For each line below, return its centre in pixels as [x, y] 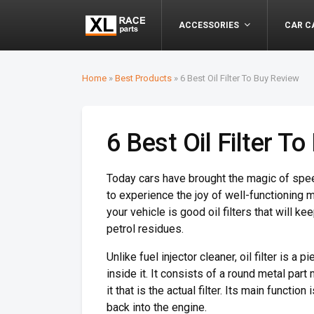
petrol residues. [145, 229]
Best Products [143, 78]
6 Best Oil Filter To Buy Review [240, 78]
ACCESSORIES [209, 25]
